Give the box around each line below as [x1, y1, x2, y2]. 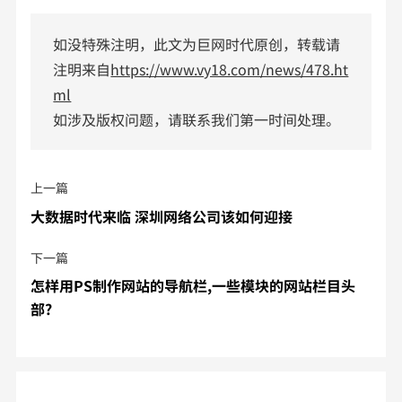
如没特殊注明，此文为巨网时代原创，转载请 [53, 32, 341, 55]
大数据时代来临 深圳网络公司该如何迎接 [31, 205, 293, 227]
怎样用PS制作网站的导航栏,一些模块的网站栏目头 [31, 274, 356, 296]
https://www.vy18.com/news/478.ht [110, 57, 349, 80]
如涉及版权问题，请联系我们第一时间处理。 [53, 108, 341, 130]
